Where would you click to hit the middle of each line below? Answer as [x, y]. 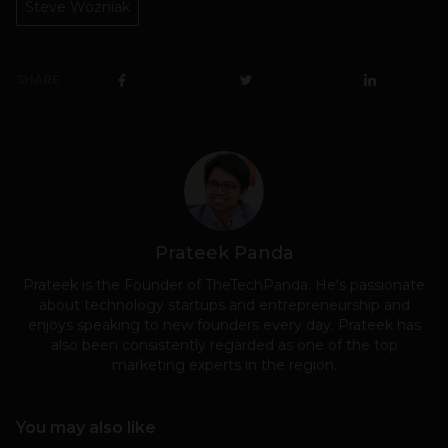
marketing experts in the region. [224, 365]
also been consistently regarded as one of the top [224, 345]
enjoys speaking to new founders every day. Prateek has [224, 325]
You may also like [86, 428]
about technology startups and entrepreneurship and [224, 305]
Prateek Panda [224, 253]
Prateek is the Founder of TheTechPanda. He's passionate [224, 285]
